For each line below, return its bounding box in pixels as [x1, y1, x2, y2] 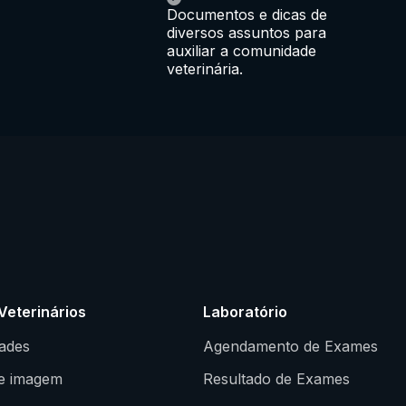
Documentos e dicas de [167, 5, 327, 24]
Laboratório [203, 302, 287, 321]
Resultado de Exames [203, 369, 350, 388]
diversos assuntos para [167, 23, 326, 42]
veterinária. [167, 59, 243, 78]
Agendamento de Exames [203, 336, 378, 355]
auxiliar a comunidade [167, 41, 316, 60]
